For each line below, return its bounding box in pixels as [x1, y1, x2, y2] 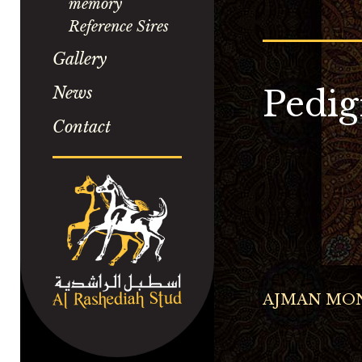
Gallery [53, 49, 107, 69]
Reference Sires [69, 18, 169, 36]
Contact [53, 117, 111, 137]
